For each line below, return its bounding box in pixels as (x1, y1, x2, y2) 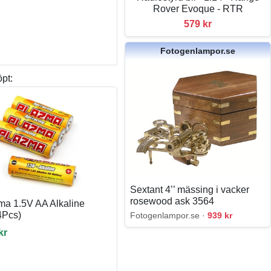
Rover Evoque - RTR (152, 3, 243, 14)
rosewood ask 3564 (130, 196, 215, 207)
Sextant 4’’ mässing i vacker (130, 184, 250, 195)
